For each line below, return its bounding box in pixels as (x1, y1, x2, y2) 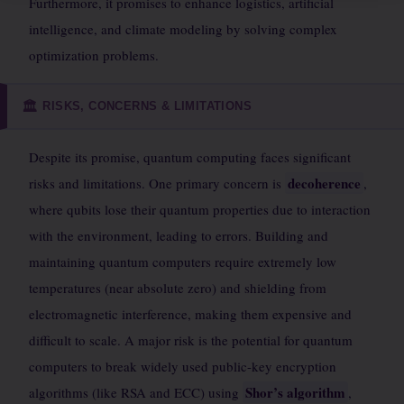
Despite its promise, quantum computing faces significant (29, 148, 351, 166)
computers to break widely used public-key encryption (29, 357, 336, 375)
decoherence (288, 173, 361, 193)
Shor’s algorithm (245, 382, 345, 402)
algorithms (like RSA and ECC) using (29, 383, 243, 401)
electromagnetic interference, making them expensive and (29, 305, 352, 323)
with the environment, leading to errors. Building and (29, 226, 328, 244)
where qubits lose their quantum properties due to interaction (29, 200, 371, 218)
